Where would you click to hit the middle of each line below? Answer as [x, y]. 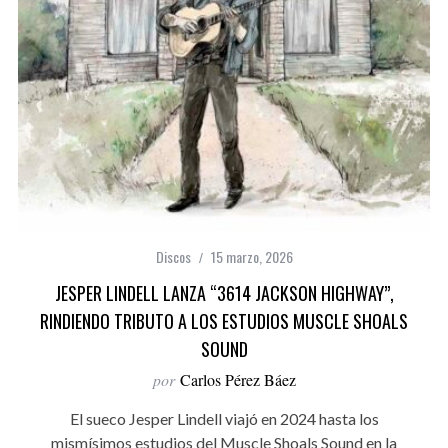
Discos [173, 257]
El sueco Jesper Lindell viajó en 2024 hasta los [224, 419]
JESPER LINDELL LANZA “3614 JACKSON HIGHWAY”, [224, 293]
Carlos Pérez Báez [237, 380]
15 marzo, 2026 [251, 257]
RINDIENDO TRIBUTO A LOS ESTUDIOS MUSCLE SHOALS [224, 321]
